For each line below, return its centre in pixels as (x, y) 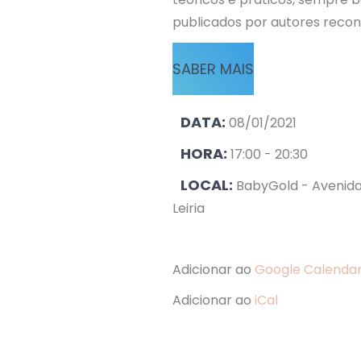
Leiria (189, 208)
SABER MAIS (213, 69)
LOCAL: (208, 185)
